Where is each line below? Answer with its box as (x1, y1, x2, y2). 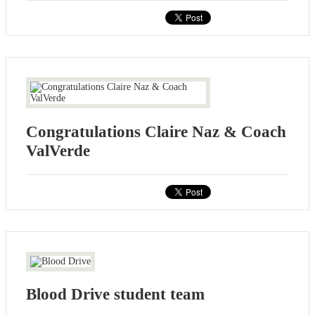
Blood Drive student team (26, 285, 205, 304)
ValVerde (26, 141, 90, 160)
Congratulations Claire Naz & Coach (26, 122, 286, 141)
